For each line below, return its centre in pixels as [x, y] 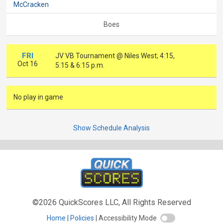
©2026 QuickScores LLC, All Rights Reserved [111, 203]
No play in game [39, 97]
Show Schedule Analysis [111, 128]
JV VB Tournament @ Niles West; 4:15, [115, 56]
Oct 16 [27, 63]
